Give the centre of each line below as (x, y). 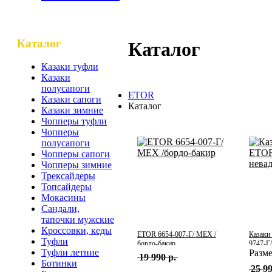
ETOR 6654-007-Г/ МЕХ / (176, 234)
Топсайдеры (66, 187)
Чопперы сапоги (76, 154)
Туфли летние (70, 253)
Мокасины (63, 198)
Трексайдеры (68, 176)
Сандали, (60, 209)
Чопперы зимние (76, 165)
